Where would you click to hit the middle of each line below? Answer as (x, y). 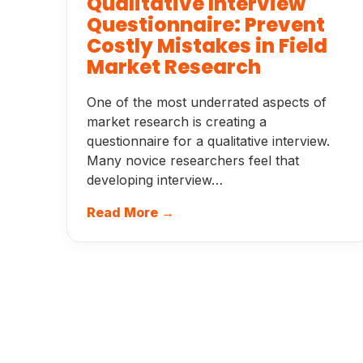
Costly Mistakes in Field (207, 46)
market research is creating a (177, 122)
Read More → (130, 212)
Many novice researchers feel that (193, 160)
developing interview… (155, 180)
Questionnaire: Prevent (206, 25)
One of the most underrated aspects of (207, 102)
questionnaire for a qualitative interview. (208, 141)
